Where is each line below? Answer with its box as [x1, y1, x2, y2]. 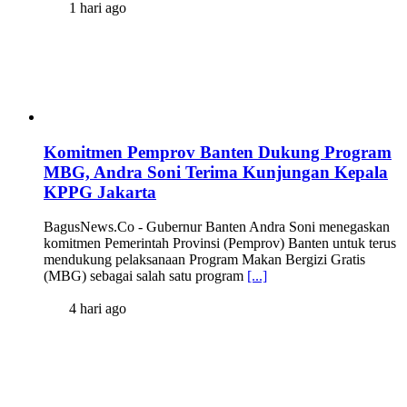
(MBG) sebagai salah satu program [44, 268, 247, 284]
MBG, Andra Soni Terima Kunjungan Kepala [44, 162, 388, 182]
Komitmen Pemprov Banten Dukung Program [44, 142, 392, 162]
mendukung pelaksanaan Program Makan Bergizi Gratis [44, 252, 365, 268]
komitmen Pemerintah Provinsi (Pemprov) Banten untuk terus [44, 235, 396, 252]
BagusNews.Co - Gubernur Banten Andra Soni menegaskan [44, 219, 390, 235]
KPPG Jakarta [44, 182, 156, 202]
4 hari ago [65, 301, 126, 317]
